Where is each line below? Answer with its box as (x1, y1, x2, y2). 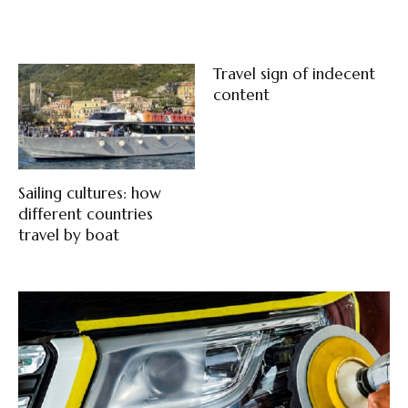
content (213, 85, 270, 105)
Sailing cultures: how (18, 183, 161, 204)
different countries (18, 204, 153, 225)
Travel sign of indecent (213, 64, 375, 84)
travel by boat (18, 225, 119, 246)
